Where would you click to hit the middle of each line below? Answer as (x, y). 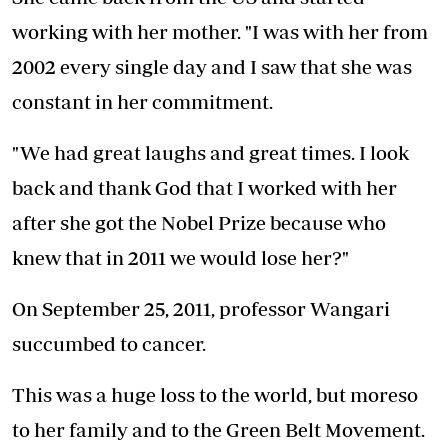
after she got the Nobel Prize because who (199, 223)
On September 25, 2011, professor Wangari (201, 309)
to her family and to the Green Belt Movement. (218, 430)
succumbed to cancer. (109, 344)
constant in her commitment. (142, 102)
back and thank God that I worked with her (204, 188)
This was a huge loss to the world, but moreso (215, 395)
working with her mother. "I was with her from (220, 32)
